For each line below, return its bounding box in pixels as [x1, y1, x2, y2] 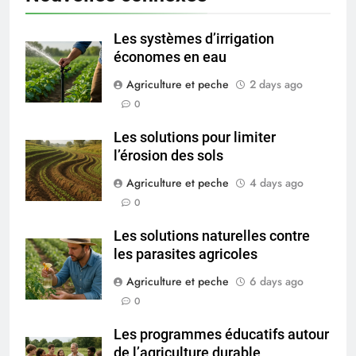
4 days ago [250, 175, 304, 192]
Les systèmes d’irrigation [114, 31, 274, 48]
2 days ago [250, 76, 303, 93]
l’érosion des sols [114, 148, 223, 164]
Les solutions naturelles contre [114, 228, 310, 245]
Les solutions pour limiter [114, 130, 276, 146]
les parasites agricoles [114, 246, 257, 263]
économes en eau [114, 49, 226, 66]
